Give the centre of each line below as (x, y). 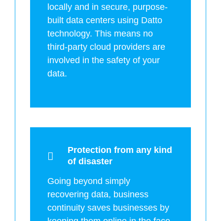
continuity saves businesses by (108, 207)
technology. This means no (100, 33)
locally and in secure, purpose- (108, 7)
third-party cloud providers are (106, 47)
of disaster (90, 161)
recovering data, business (98, 194)
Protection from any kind (120, 150)
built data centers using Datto (105, 20)
